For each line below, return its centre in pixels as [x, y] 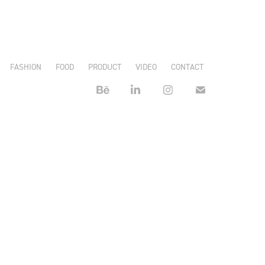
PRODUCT [105, 67]
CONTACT [188, 67]
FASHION [26, 67]
